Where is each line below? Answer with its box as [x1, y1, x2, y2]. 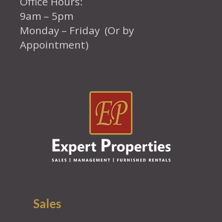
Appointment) [20, 37, 89, 52]
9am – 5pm [20, 8, 74, 23]
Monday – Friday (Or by [20, 23, 134, 37]
